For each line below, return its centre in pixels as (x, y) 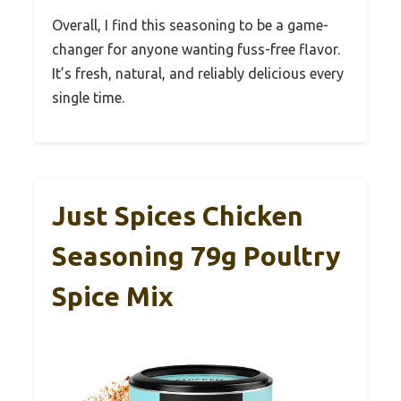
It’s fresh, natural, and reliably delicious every (198, 74)
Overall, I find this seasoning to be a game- (190, 26)
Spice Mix (113, 297)
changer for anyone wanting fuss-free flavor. (196, 50)
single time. (88, 98)
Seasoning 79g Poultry (196, 256)
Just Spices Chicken (178, 216)
